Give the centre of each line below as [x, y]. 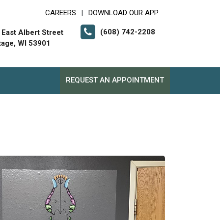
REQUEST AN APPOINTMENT [115, 80]
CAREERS [61, 13]
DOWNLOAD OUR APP [124, 13]
